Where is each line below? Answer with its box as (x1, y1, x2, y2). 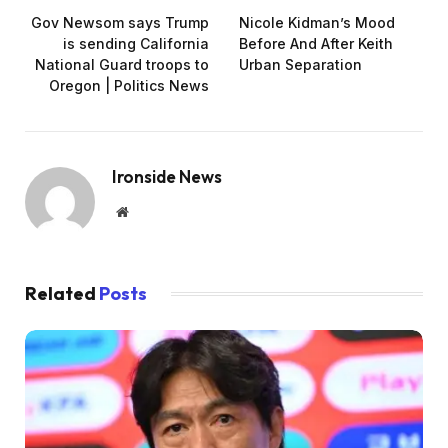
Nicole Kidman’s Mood (239, 13, 395, 31)
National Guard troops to (35, 55, 209, 73)
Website (127, 203, 172, 218)
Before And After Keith (239, 34, 393, 52)
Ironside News (112, 165, 222, 187)
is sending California (63, 34, 209, 52)
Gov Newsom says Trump (31, 13, 209, 31)
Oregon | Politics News (49, 76, 209, 94)
